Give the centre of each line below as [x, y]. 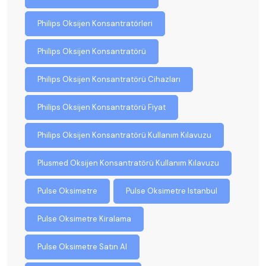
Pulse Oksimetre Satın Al [82, 246]
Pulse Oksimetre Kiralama [84, 218]
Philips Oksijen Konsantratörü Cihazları [109, 79]
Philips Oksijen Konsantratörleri [95, 23]
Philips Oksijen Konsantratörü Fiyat [102, 107]
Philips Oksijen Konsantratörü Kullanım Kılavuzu [124, 135]
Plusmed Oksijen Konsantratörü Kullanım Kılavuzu [128, 163]
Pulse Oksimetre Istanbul [172, 191]
